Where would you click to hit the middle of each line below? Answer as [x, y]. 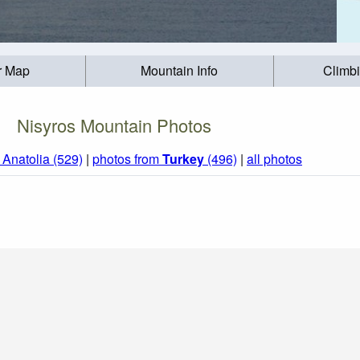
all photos [274, 159]
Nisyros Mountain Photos [114, 125]
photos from [127, 159]
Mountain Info [180, 71]
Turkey [183, 159]
